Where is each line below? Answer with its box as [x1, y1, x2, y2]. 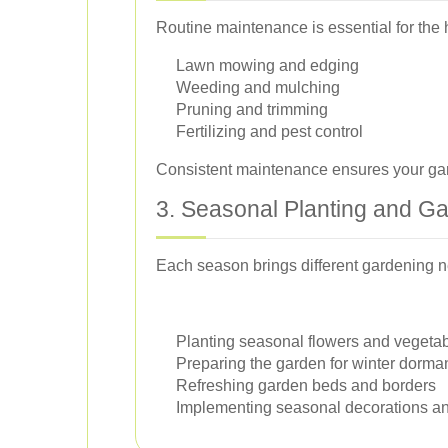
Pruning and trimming [176, 101, 328, 119]
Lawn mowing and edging [176, 57, 359, 75]
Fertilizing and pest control [176, 123, 363, 141]
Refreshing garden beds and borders [176, 377, 436, 395]
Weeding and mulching [176, 79, 340, 97]
